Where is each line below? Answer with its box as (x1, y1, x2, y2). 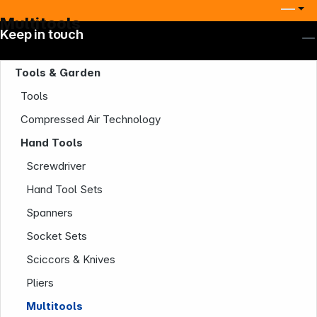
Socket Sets (26, 229, 88, 243)
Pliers (26, 276, 54, 289)
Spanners (26, 206, 74, 219)
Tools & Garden (15, 66, 100, 79)
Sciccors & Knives (26, 253, 116, 266)
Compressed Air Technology (21, 113, 161, 126)
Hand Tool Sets (26, 183, 103, 196)
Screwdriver (26, 159, 86, 173)
